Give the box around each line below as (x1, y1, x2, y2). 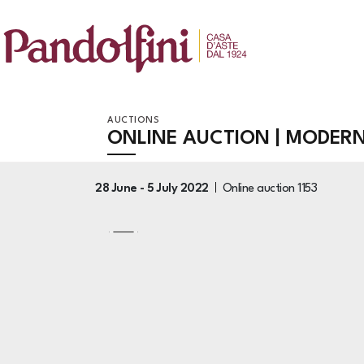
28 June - (95, 182, 147, 195)
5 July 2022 (147, 182, 209, 195)
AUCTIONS (107, 116, 159, 125)
